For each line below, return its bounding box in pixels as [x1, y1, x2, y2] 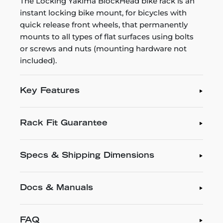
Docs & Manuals [20, 184, 93, 192]
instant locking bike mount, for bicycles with [20, 7, 187, 17]
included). [20, 55, 57, 65]
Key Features [20, 87, 80, 95]
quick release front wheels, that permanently [20, 19, 188, 29]
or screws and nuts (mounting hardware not [20, 43, 187, 53]
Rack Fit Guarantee [20, 119, 108, 127]
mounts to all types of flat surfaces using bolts [20, 31, 194, 41]
